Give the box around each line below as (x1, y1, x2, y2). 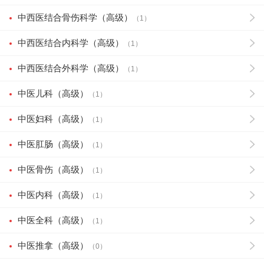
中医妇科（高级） (18, 114, 88, 124)
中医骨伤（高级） (18, 164, 88, 174)
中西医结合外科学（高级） (18, 63, 124, 73)
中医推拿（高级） (18, 240, 88, 250)
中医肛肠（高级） (18, 139, 88, 149)
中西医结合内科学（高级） (18, 38, 124, 48)
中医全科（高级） (18, 215, 88, 225)
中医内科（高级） (18, 190, 88, 200)
